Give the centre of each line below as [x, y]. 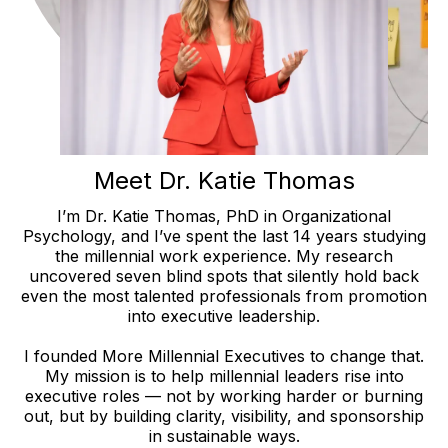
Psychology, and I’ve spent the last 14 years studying [224, 235]
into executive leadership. [224, 315]
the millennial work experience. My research [224, 255]
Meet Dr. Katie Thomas [224, 180]
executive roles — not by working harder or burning [224, 395]
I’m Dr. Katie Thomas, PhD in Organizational [224, 215]
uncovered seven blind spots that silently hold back [224, 275]
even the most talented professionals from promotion [224, 295]
